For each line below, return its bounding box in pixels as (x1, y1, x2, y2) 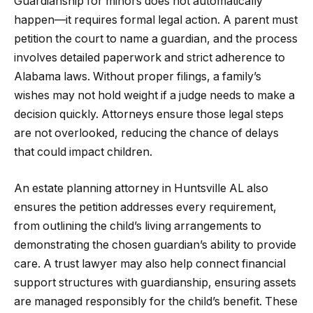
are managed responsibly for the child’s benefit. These (14, 294, 298, 308)
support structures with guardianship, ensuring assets (14, 275, 296, 289)
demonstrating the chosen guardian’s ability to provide (14, 238, 296, 252)
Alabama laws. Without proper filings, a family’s (14, 70, 261, 84)
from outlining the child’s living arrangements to (14, 219, 261, 233)
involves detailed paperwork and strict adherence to (14, 51, 285, 65)
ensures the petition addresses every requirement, (14, 200, 277, 214)
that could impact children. (14, 145, 152, 159)
